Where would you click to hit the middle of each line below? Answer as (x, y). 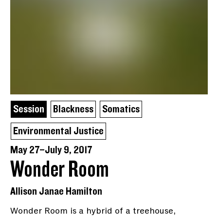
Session (29, 109)
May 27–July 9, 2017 (52, 150)
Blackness (73, 109)
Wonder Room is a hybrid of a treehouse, (93, 210)
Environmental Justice (59, 131)
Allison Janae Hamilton (56, 191)
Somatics (121, 109)
